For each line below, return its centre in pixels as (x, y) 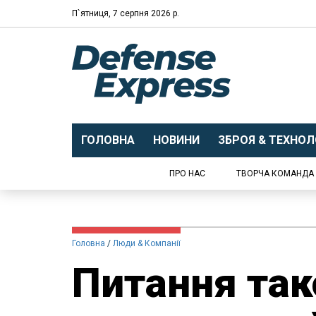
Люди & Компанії (147, 243)
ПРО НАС (187, 174)
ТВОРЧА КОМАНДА (275, 174)
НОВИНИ (176, 140)
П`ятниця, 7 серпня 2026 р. (126, 13)
